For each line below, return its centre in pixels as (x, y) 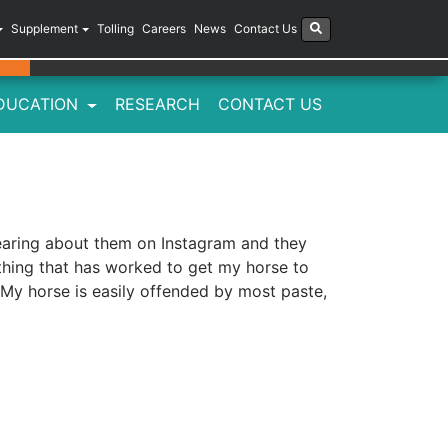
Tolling (115, 29)
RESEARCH (157, 104)
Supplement (45, 29)
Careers (164, 29)
